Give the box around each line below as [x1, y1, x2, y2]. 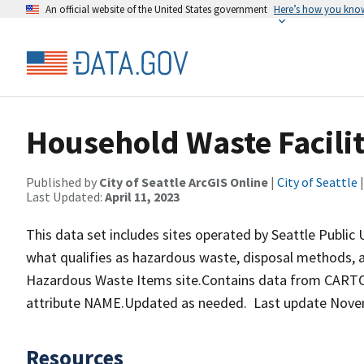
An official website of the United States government [45, 2, 267, 15]
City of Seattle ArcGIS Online [99, 174, 268, 190]
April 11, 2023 [105, 188, 180, 205]
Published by [26, 174, 99, 190]
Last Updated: [26, 188, 105, 205]
